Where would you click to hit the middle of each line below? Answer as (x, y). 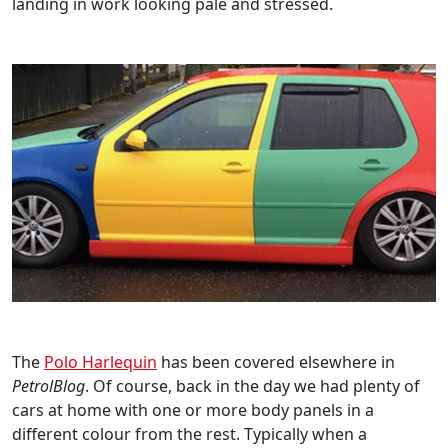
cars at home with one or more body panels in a (193, 409)
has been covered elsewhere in (276, 361)
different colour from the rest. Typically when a (189, 433)
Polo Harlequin (100, 361)
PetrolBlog (48, 385)
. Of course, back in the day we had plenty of (252, 385)
